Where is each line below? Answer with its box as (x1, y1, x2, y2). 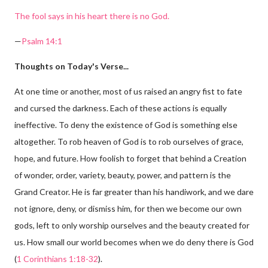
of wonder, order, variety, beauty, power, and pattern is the (14, 170, 231, 180)
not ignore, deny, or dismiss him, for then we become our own (14, 203, 242, 214)
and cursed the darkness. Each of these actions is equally (14, 103, 227, 113)
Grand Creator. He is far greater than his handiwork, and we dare (14, 187, 254, 197)
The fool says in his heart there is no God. (14, 11, 169, 21)
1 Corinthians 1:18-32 (17, 254, 98, 264)
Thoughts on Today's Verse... (14, 61, 129, 71)
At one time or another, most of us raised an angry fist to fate (14, 86, 242, 96)
